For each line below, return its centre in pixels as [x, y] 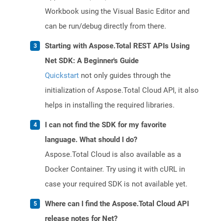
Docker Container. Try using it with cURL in [115, 169]
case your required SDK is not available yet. [116, 184]
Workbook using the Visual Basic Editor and [117, 12]
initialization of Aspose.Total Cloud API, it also [122, 91]
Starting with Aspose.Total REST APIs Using [117, 46]
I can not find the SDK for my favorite [106, 125]
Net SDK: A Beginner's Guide [92, 61]
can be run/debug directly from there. [106, 26]
